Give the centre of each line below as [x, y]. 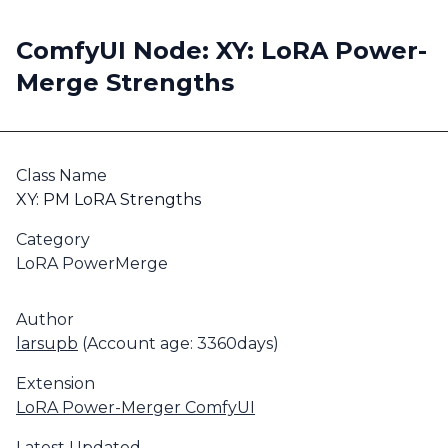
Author [45, 319]
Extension [55, 383]
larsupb [47, 343]
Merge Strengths [125, 82]
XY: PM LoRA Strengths [108, 199]
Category [53, 239]
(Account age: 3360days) [178, 343]
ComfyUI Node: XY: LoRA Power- [221, 50]
